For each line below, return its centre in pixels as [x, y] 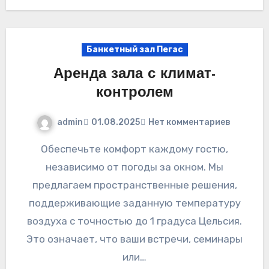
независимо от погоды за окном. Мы [134, 167]
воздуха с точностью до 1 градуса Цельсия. [134, 221]
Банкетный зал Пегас [134, 49]
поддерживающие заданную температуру [134, 203]
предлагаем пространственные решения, [134, 185]
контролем [134, 93]
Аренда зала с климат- [134, 74]
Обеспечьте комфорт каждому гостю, [44, 149]
